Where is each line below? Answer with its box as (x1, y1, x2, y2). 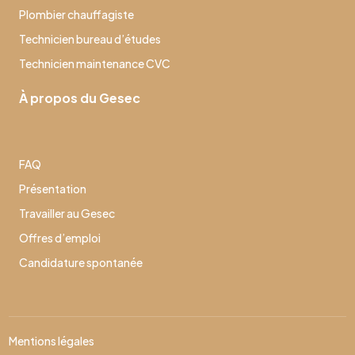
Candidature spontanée (19, 255, 143, 269)
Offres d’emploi (19, 231, 101, 245)
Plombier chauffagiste (19, 7, 134, 21)
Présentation (19, 181, 86, 196)
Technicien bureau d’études (19, 32, 161, 46)
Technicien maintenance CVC (19, 56, 170, 71)
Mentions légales (9, 334, 95, 348)
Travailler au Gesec (19, 206, 115, 220)
